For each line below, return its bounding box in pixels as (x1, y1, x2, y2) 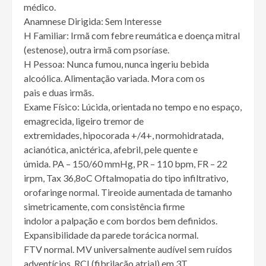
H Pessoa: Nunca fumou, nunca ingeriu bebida (24, 58, 209, 70)
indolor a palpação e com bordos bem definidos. (24, 215, 217, 227)
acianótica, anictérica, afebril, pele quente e (24, 144, 198, 156)
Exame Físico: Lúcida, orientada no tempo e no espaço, (24, 101, 242, 113)
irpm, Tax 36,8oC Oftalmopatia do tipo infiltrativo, (24, 172, 228, 184)
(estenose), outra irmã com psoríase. (24, 44, 169, 56)
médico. (24, 1, 56, 13)
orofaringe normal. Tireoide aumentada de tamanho (24, 186, 232, 198)
